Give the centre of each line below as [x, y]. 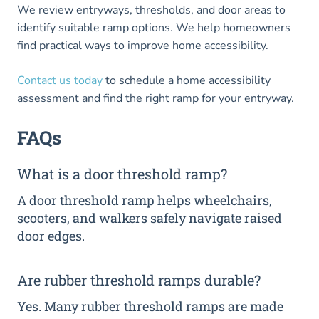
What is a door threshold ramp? [122, 174]
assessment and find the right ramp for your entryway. [156, 99]
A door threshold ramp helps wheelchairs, [145, 200]
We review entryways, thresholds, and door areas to [151, 10]
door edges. [51, 236]
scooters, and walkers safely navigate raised [150, 218]
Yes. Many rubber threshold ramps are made [150, 307]
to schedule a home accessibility [187, 81]
